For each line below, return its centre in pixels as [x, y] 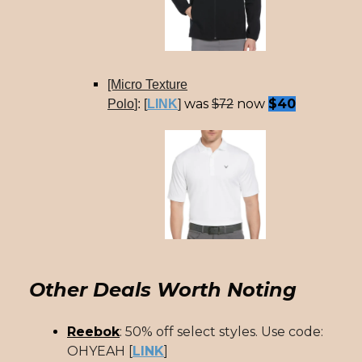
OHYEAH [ [100, 351]
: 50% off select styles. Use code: [221, 331]
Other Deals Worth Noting [163, 289]
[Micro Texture [147, 85]
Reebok [93, 331]
